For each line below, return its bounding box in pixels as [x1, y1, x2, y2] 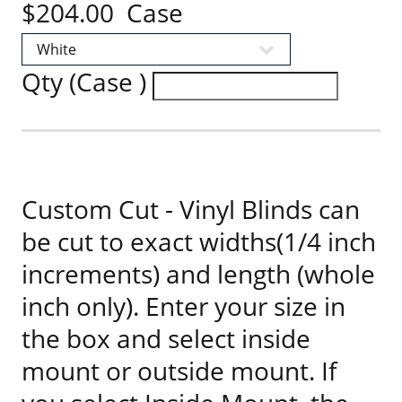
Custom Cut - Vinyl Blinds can [22, 192, 360, 226]
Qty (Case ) [22, 65, 153, 99]
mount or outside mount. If [22, 354, 336, 388]
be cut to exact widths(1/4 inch [22, 224, 376, 258]
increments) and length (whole [22, 257, 375, 291]
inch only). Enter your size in [22, 289, 345, 323]
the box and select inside [22, 321, 310, 355]
